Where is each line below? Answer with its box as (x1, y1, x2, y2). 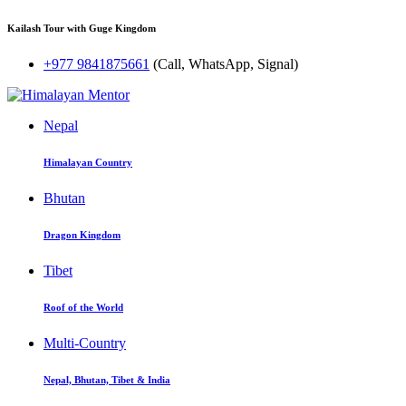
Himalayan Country (43, 156, 132, 168)
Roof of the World (43, 301, 123, 313)
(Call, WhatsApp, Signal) (153, 55, 298, 72)
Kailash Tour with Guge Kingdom (7, 22, 156, 34)
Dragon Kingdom (43, 228, 121, 240)
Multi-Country (43, 334, 126, 351)
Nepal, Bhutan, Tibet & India (43, 373, 170, 385)
